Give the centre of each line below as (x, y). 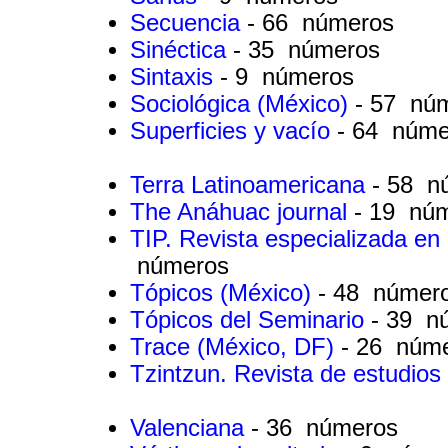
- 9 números (287, 76)
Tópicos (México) (224, 292)
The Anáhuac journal (242, 211)
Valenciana (190, 427)
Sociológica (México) (242, 103)
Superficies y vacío (233, 130)
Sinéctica (181, 49)
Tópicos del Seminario (250, 319)
